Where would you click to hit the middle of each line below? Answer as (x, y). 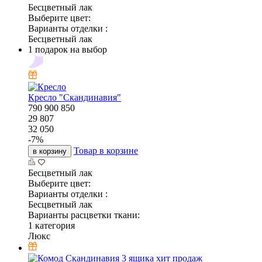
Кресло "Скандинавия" (75, 97)
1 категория (51, 225)
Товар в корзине (106, 150)
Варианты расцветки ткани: (84, 215)
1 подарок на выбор (68, 49)
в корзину (50, 151)
